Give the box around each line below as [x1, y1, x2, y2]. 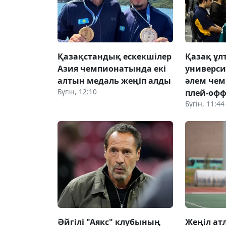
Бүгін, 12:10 [58, 86, 97, 96]
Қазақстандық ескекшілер [58, 50, 172, 62]
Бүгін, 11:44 [185, 98, 225, 108]
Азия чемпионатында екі [58, 63, 166, 74]
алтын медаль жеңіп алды [58, 75, 171, 86]
